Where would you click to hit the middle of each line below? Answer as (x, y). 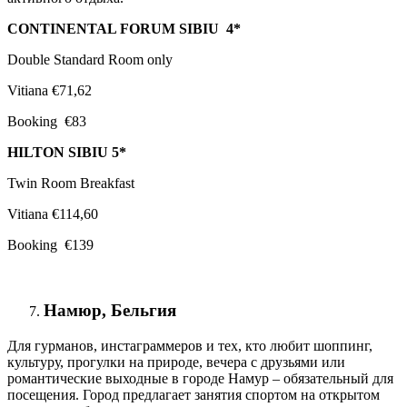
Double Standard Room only (90, 59)
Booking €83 (47, 121)
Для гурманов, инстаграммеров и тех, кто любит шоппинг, (190, 346)
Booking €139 (50, 244)
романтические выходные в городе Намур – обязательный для (200, 379)
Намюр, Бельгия (110, 311)
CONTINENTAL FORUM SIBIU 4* (124, 28)
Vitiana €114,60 (53, 213)
